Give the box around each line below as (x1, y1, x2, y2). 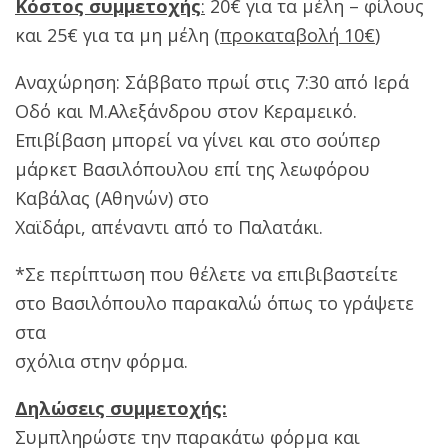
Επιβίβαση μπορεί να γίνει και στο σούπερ (15, 127, 381, 152)
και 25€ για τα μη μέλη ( (15, 22, 220, 47)
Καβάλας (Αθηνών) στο (15, 185, 209, 210)
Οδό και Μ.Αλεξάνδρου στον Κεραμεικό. (15, 98, 357, 123)
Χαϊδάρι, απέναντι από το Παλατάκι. (15, 214, 323, 239)
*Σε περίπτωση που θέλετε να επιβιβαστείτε (15, 261, 398, 286)
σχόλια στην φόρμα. (15, 348, 188, 373)
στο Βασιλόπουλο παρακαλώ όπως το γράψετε (15, 290, 414, 315)
